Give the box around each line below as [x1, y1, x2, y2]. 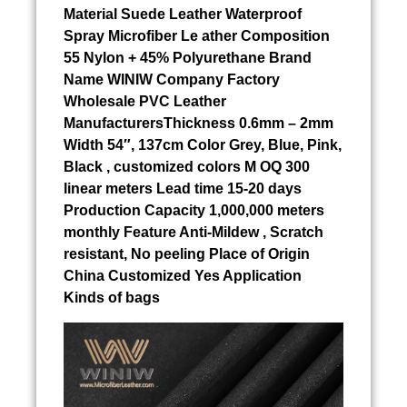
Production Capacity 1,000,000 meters [64, 203, 324, 219]
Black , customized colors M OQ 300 [64, 159, 310, 175]
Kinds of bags [64, 290, 160, 306]
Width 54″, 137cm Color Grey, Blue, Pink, [64, 137, 342, 154]
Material [64, 6, 121, 23]
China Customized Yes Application [64, 268, 302, 284]
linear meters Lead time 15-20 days [64, 181, 302, 197]
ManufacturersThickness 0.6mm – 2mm [64, 115, 333, 132]
